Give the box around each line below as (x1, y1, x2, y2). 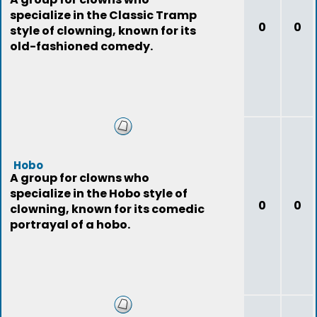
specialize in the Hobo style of (10, 185, 188, 202)
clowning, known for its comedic (10, 201, 204, 217)
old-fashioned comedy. (10, 38, 153, 54)
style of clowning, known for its (10, 23, 196, 39)
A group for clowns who (10, 170, 149, 186)
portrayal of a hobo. (10, 217, 130, 233)
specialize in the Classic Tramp (10, 7, 197, 23)
